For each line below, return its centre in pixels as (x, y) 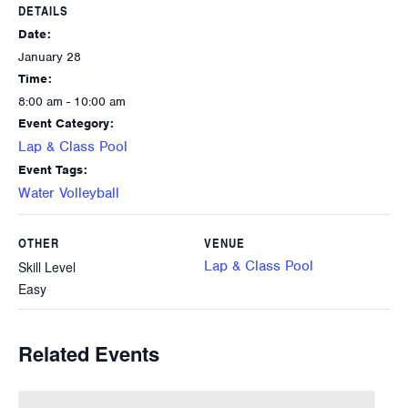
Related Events (89, 354)
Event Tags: (53, 170)
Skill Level (47, 267)
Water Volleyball (69, 194)
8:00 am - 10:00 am (72, 102)
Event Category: (66, 124)
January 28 (50, 57)
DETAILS (43, 11)
